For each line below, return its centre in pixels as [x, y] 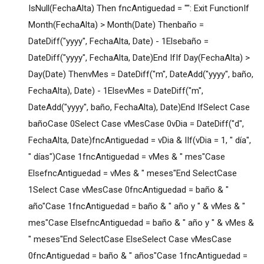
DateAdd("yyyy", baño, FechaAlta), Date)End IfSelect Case [139, 108]
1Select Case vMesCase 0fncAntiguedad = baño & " [128, 190]
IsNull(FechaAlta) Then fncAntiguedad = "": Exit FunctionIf [138, 9]
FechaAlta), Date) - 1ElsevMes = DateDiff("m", [115, 91]
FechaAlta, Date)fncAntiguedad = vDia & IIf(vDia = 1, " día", [139, 141]
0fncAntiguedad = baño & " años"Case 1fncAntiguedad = [138, 256]
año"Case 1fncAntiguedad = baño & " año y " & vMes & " [136, 207]
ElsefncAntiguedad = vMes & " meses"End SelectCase [132, 174]
